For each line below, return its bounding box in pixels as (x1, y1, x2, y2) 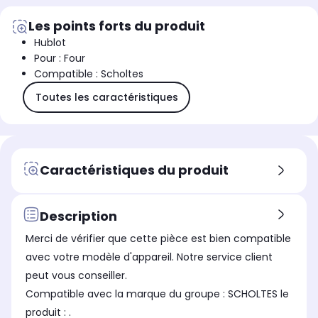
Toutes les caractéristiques (35, 89, 178, 104)
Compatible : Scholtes (34, 67, 143, 82)
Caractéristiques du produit (40, 160, 229, 179)
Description (40, 207, 117, 225)
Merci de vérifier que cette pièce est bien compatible (26, 231, 291, 246)
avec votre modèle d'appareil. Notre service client (26, 250, 273, 265)
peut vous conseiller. (26, 268, 127, 283)
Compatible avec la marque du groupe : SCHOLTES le (26, 287, 228, 302)
